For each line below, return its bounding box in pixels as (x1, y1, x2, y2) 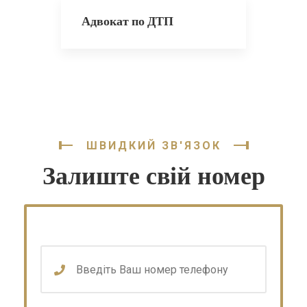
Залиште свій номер (42, 158, 265, 193)
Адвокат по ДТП (82, 12, 173, 29)
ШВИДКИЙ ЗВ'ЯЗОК (86, 139, 221, 152)
